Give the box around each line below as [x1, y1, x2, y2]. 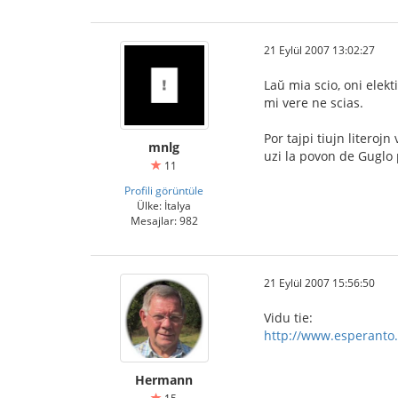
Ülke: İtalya [137, 198, 191, 212]
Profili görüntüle [124, 183, 203, 197]
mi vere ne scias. [264, 94, 363, 111]
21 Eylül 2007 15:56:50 [264, 275, 375, 290]
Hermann [135, 371, 193, 388]
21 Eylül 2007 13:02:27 [264, 43, 375, 57]
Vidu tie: [264, 309, 313, 326]
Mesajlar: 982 [130, 213, 198, 227]
